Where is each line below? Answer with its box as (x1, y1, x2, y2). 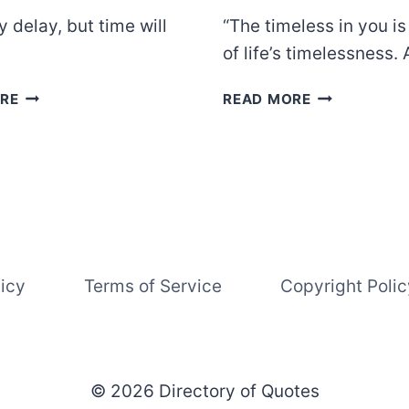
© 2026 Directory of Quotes (89, 381, 320, 403)
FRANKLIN (17, 107, 92, 125)
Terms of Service (83, 276, 222, 298)
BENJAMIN (17, 85, 96, 103)
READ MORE (223, 89, 311, 108)
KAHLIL (309, 85, 364, 103)
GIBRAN (309, 107, 368, 125)
